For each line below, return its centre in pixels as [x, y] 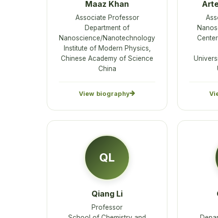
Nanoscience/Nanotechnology [107, 38]
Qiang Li [107, 193]
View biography [104, 93]
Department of [107, 28]
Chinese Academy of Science [107, 59]
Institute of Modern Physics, [107, 48]
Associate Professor [107, 18]
